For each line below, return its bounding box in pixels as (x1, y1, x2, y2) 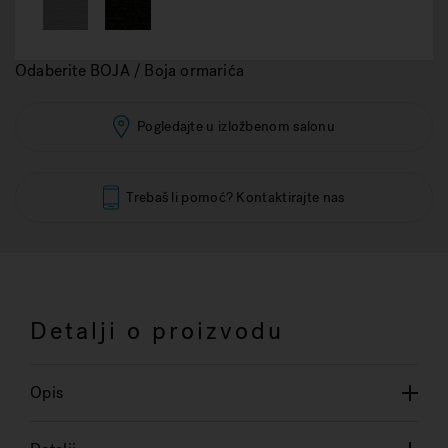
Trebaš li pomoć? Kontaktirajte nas (126, 187, 345, 207)
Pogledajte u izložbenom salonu (137, 117, 335, 136)
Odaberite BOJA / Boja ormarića (15, 60, 244, 81)
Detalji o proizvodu (30, 315, 284, 347)
